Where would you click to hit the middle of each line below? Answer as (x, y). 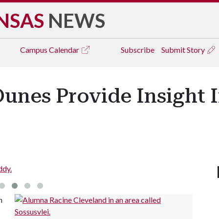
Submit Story (184, 50)
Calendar (65, 50)
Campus (34, 50)
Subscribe (138, 50)
